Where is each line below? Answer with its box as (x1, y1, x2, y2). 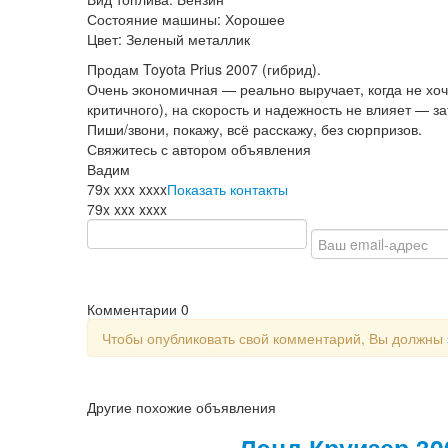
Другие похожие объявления (87, 396, 276, 417)
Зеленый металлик (126, 28, 254, 49)
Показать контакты (167, 178, 288, 199)
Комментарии (87, 298, 181, 319)
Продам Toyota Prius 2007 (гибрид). (87, 58, 321, 79)
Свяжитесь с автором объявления (87, 138, 311, 159)
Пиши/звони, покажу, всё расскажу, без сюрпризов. (87, 118, 422, 139)
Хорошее (225, 8, 289, 29)
